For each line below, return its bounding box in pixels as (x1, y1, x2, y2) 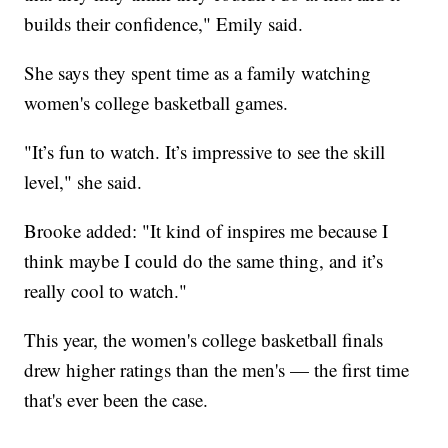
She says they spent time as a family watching (24, 60, 372, 86)
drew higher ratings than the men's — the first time (24, 357, 410, 383)
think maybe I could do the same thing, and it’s (24, 248, 384, 274)
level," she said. (24, 169, 143, 195)
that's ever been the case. (24, 387, 209, 413)
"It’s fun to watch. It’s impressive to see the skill (24, 139, 386, 165)
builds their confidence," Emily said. (24, 11, 304, 37)
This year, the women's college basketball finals (24, 327, 384, 353)
